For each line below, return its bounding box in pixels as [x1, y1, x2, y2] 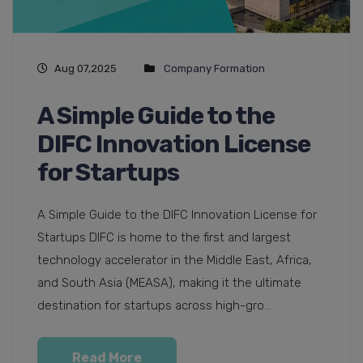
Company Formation [164, 62, 265, 75]
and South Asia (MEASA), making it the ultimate [37, 275, 301, 291]
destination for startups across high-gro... [37, 298, 271, 314]
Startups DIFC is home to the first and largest [37, 230, 291, 246]
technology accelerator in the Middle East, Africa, [37, 253, 312, 268]
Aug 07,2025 [54, 62, 117, 75]
